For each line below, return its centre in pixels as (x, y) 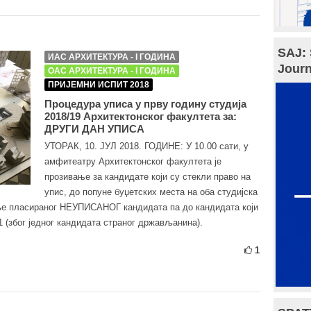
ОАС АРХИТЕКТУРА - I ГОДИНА (112, 71)
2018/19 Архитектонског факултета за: (141, 116)
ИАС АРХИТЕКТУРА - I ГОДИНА (112, 57)
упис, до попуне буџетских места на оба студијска (151, 192)
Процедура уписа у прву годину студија (145, 104)
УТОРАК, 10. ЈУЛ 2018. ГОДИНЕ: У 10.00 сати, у (146, 146)
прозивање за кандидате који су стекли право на (148, 177)
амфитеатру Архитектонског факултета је (133, 161)
